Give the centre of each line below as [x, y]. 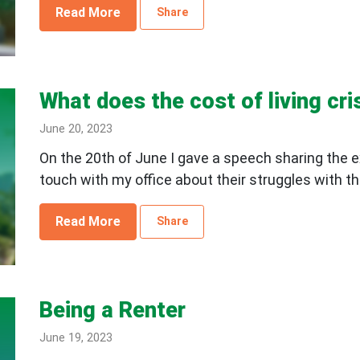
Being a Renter [112, 311]
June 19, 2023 [76, 338]
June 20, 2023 [76, 129]
